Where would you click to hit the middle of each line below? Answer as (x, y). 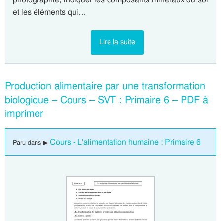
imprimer (24, 113)
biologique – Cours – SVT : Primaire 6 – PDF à (107, 100)
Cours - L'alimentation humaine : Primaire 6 (125, 142)
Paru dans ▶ (31, 142)
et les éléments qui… (50, 12)
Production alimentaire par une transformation (105, 86)
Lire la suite (117, 42)
